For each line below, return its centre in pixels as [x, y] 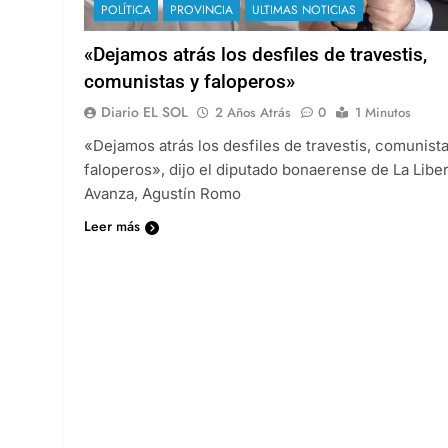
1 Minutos [383, 112]
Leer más [112, 225]
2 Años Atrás [253, 112]
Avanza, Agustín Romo [162, 193]
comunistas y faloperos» [189, 81]
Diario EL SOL [144, 111]
